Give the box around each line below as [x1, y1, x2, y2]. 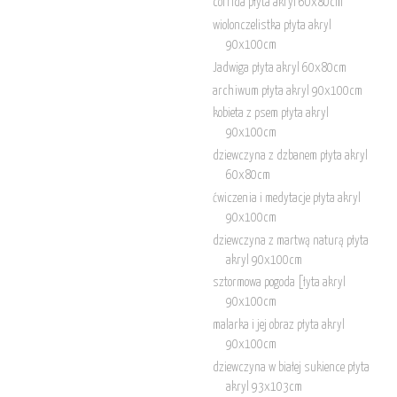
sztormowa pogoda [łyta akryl [212, 276, 346, 290]
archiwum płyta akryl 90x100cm [212, 84, 362, 97]
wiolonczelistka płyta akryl [212, 19, 331, 33]
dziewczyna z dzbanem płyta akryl [212, 150, 368, 163]
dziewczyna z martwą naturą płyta [212, 234, 369, 247]
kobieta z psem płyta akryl [212, 107, 329, 121]
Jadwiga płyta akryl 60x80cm [212, 61, 346, 74]
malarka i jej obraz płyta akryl [212, 319, 345, 332]
